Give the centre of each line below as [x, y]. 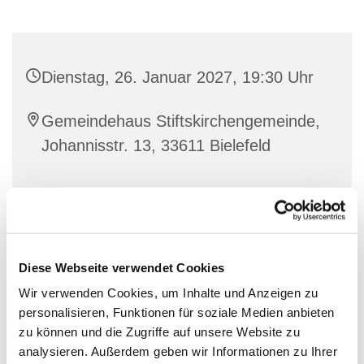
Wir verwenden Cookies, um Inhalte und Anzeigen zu [169, 292]
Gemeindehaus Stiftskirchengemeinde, [181, 121]
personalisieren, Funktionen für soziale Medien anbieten [177, 312]
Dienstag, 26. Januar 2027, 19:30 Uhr [178, 78]
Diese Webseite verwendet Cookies [121, 267]
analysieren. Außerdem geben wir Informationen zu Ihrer [178, 351]
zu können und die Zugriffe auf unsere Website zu [159, 331]
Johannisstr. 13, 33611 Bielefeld [156, 146]
